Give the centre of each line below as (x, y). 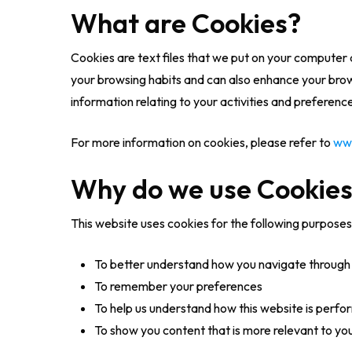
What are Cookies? (186, 23)
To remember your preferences (179, 286)
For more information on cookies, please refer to (202, 142)
